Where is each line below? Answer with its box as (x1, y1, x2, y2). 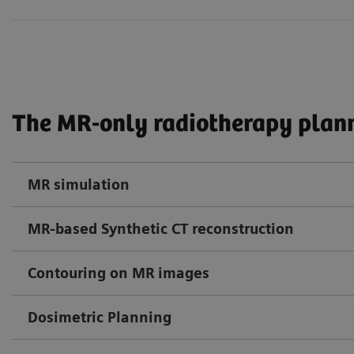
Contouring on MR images (28, 264, 209, 281)
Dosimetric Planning (28, 308, 171, 326)
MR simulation (28, 175, 130, 193)
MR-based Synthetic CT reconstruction (28, 220, 294, 237)
